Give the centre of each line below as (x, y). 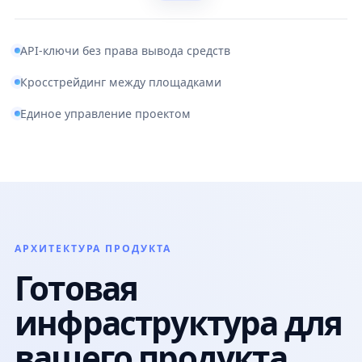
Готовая (76, 288)
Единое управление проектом (105, 113)
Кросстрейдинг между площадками (121, 82)
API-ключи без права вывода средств (125, 50)
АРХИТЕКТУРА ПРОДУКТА (93, 248)
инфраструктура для (179, 322)
